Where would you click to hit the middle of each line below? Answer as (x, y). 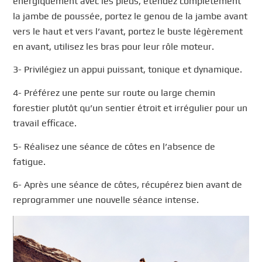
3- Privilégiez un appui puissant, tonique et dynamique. (128, 70)
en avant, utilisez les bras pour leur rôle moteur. (114, 46)
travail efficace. (45, 123)
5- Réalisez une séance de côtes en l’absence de (114, 146)
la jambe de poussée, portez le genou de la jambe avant (130, 16)
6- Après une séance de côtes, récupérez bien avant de (128, 185)
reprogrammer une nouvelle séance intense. (106, 200)
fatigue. (30, 161)
